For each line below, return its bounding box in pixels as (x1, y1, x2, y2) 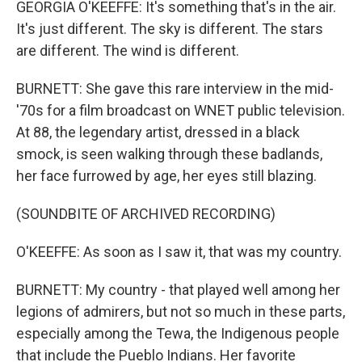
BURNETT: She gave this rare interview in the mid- (16, 80, 334, 97)
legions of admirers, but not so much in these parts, (16, 303, 345, 320)
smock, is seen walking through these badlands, (16, 145, 322, 162)
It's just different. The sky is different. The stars (16, 20, 323, 37)
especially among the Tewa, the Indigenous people (16, 325, 339, 342)
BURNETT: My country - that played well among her (16, 281, 340, 298)
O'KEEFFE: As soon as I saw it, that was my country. (16, 243, 342, 260)
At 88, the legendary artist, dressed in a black (16, 124, 300, 141)
